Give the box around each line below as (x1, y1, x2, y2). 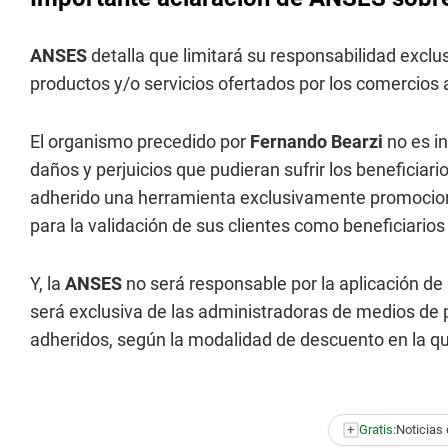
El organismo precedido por (30, 130, 250, 152)
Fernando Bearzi (250, 130, 383, 152)
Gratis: (358, 422, 396, 438)
